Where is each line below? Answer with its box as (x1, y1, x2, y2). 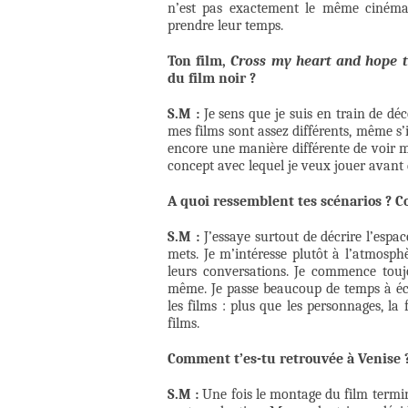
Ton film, (168, 53, 231, 70)
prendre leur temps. (168, 17, 283, 35)
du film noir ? (168, 70, 256, 87)
